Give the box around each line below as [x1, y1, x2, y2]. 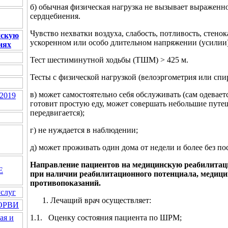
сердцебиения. [30, 11, 80, 20]
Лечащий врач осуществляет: [50, 195, 151, 205]
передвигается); [30, 108, 84, 117]
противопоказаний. [30, 178, 101, 187]
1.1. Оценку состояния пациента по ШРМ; [30, 213, 182, 222]
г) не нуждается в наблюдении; [30, 125, 138, 134]
